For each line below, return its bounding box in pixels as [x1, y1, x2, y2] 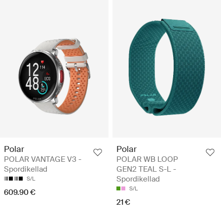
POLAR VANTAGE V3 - [4, 154, 81, 164]
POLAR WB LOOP [116, 154, 178, 164]
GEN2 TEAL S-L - [116, 164, 176, 174]
